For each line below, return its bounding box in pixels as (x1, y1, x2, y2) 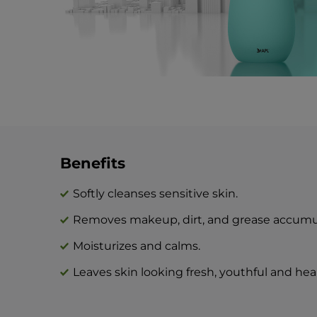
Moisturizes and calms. (72, 238, 200, 253)
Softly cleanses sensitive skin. (72, 186, 238, 200)
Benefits (59, 154, 125, 172)
